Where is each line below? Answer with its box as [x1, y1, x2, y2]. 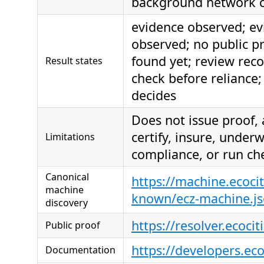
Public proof [45, 218, 100, 232]
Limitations [45, 130, 95, 143]
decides [131, 86, 176, 104]
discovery [45, 196, 88, 209]
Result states [45, 54, 103, 67]
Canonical [45, 170, 89, 183]
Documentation [45, 243, 115, 256]
